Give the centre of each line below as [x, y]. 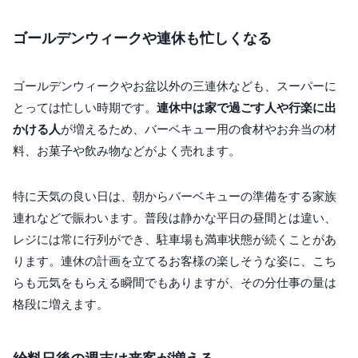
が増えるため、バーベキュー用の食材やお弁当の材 [199, 129]
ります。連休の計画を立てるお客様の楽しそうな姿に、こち [175, 261]
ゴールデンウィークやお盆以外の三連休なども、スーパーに [175, 86]
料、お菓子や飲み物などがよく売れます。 [127, 151]
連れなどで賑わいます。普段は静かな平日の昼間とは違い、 [175, 218]
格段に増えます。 [61, 304]
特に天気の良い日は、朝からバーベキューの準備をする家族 [175, 197]
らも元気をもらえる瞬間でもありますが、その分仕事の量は [175, 283]
